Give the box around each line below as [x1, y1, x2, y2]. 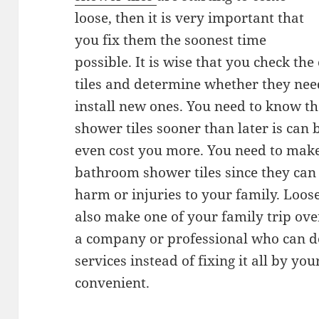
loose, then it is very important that [75, 9, 305, 28]
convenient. [75, 273, 150, 293]
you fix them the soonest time [75, 31, 267, 50]
